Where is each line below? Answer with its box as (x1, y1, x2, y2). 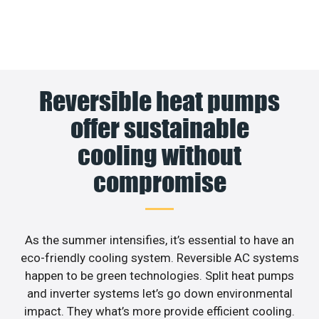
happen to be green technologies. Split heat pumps (25, 268, 294, 283)
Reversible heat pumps (39, 85, 280, 117)
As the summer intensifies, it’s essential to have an (25, 232, 294, 247)
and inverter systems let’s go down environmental (26, 286, 293, 300)
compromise (93, 166, 226, 198)
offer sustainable (70, 112, 249, 144)
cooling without (78, 139, 241, 171)
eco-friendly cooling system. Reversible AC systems (20, 250, 299, 265)
